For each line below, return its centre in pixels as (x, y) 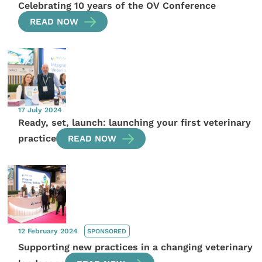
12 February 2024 (49, 231)
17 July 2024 (40, 110)
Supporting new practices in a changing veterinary (136, 247)
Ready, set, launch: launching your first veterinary (135, 122)
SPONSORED (107, 231)
